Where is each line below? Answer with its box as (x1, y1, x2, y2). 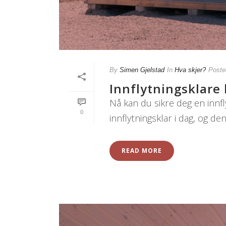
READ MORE (122, 146, 162, 155)
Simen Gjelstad (120, 66, 164, 74)
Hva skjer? (175, 66, 206, 74)
